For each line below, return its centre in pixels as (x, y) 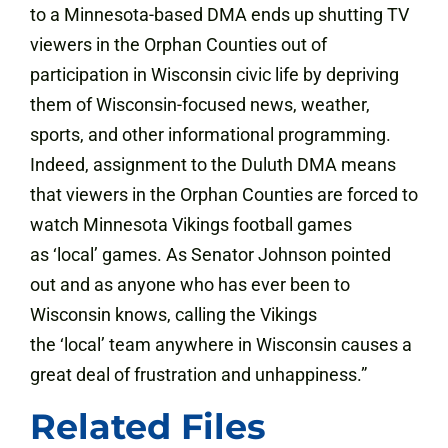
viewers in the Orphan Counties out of (178, 44)
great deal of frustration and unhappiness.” (198, 374)
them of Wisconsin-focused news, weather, (200, 104)
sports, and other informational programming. (210, 134)
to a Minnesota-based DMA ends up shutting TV (219, 14)
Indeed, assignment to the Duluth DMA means (213, 164)
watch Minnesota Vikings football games (191, 224)
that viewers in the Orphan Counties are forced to (224, 194)
